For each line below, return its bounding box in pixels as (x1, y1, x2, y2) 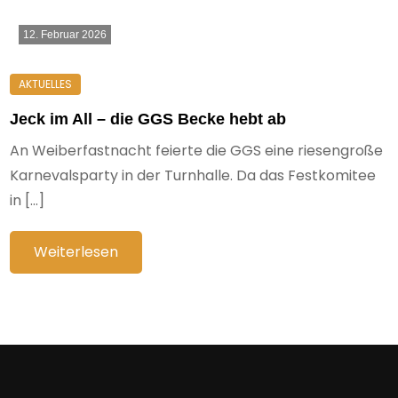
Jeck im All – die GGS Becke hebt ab (10, 110, 287, 128)
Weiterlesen (34, 242, 119, 262)
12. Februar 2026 (23, 28, 107, 41)
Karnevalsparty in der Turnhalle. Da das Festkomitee (10, 165, 377, 186)
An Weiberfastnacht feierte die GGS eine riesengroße (10, 140, 384, 161)
